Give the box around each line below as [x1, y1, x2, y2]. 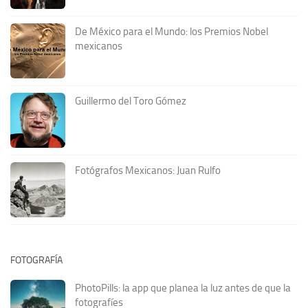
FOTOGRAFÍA [10, 254, 63, 266]
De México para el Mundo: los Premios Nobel [75, 25, 268, 38]
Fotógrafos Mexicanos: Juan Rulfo [75, 164, 221, 177]
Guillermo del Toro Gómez [75, 94, 186, 107]
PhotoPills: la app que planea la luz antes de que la [75, 281, 291, 294]
